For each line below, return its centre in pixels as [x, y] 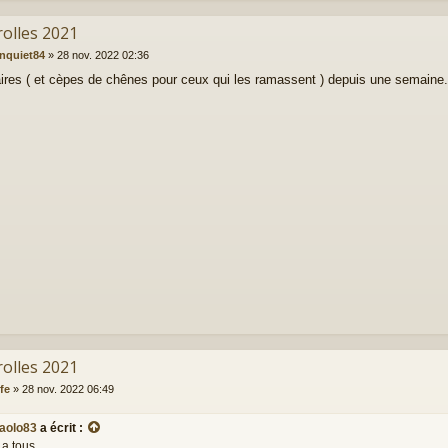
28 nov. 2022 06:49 [67, 388]
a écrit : [61, 428]
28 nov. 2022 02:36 [102, 54]
